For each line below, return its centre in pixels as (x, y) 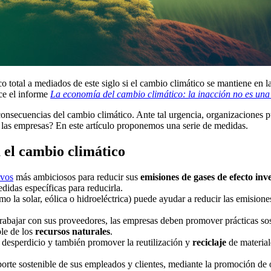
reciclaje (209, 242)
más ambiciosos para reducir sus (77, 177)
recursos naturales (73, 231)
